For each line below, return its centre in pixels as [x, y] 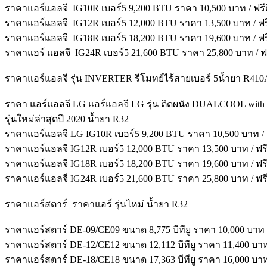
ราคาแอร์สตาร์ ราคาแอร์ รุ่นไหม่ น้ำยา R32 [96, 204]
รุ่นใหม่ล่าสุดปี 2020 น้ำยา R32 [67, 119]
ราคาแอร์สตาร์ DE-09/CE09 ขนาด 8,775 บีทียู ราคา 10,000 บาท [135, 230]
